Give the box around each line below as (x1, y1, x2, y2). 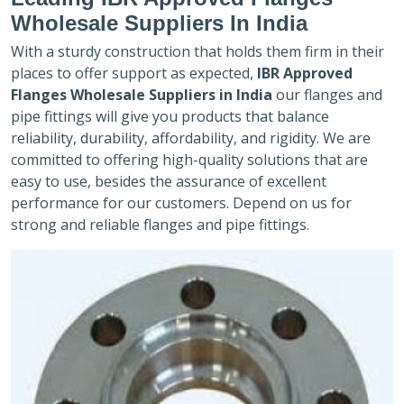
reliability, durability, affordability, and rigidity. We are (11, 127, 371, 148)
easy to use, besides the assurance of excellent (11, 170, 326, 191)
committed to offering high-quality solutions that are (11, 149, 368, 170)
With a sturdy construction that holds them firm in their (11, 41, 384, 61)
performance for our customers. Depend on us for (11, 192, 352, 213)
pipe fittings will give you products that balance (11, 106, 329, 126)
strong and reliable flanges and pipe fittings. (11, 214, 309, 234)
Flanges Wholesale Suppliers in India (11, 84, 276, 105)
